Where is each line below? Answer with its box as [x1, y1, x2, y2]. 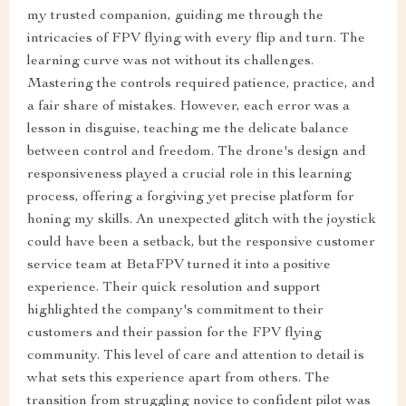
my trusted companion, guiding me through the [27, 9, 324, 24]
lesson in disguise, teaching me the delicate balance [27, 122, 349, 138]
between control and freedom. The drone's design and [27, 145, 366, 160]
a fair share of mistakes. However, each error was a [27, 100, 350, 115]
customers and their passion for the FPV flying [27, 326, 322, 342]
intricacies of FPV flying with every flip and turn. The [27, 32, 365, 47]
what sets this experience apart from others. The [27, 372, 330, 387]
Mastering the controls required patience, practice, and [27, 77, 375, 92]
